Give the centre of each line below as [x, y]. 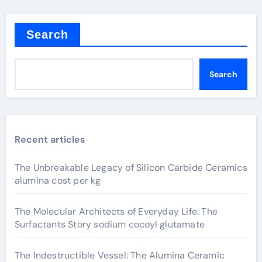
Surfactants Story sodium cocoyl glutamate [109, 224]
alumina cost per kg [58, 180]
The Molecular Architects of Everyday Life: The [116, 211]
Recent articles [50, 139]
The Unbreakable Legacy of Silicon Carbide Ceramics [131, 168]
